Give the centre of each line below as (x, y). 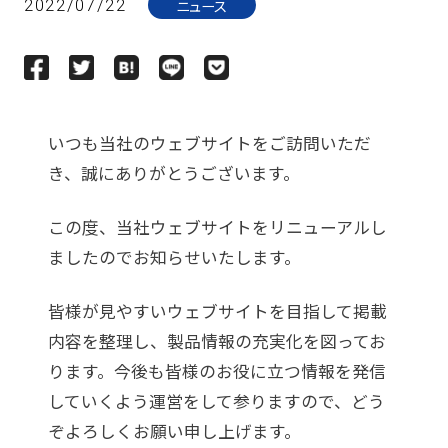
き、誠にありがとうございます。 (173, 173)
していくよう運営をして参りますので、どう (216, 401)
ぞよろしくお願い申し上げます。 (174, 431)
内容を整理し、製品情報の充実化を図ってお (216, 341)
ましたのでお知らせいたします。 (174, 257)
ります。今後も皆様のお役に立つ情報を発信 (216, 371)
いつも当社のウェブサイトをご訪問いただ (209, 143)
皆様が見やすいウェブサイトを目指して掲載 (217, 311)
